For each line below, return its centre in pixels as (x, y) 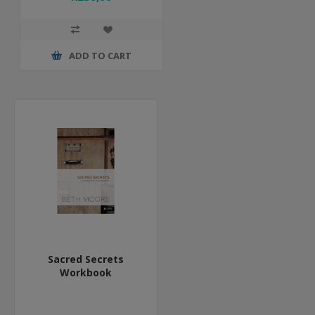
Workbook (86, 272)
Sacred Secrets (86, 259)
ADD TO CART (101, 55)
